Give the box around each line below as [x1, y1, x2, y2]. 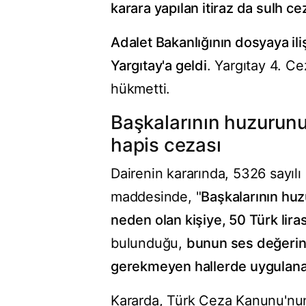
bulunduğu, [111, 235, 186, 252]
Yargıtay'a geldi [111, 57, 207, 74]
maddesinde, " [111, 189, 201, 206]
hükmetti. [111, 81, 171, 98]
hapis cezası [111, 133, 221, 157]
